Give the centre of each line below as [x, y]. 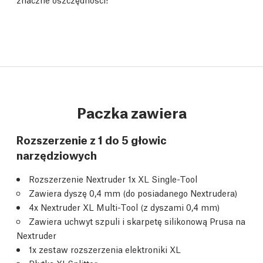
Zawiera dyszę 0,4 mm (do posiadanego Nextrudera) [133, 193]
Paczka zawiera [131, 112]
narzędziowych [57, 154]
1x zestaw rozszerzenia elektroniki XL [105, 249]
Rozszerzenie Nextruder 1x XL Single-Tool [113, 178]
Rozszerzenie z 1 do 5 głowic [92, 139]
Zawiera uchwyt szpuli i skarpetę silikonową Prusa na [137, 221]
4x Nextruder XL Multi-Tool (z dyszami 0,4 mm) [124, 207]
